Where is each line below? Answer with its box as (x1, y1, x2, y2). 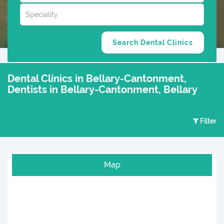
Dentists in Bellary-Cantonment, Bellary (7, 83, 197, 96)
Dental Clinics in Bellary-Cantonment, (7, 72, 186, 85)
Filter (200, 117, 216, 125)
